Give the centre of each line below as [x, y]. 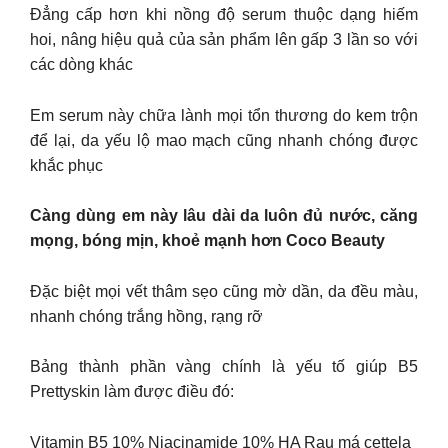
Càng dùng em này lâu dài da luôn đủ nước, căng [224, 216]
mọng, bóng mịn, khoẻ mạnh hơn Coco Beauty [207, 241]
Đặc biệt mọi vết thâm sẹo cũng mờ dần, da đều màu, [224, 291]
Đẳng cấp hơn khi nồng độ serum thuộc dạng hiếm [224, 15]
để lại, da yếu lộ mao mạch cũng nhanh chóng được [224, 140]
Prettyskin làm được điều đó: [132, 392]
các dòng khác [81, 65]
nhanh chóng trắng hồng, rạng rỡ [146, 316]
